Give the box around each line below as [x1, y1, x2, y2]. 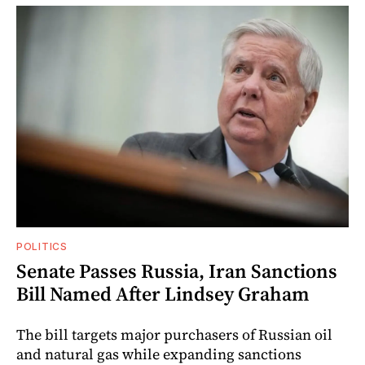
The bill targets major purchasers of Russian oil [16, 323, 332, 345]
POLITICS [16, 240, 68, 253]
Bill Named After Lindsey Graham [16, 279, 310, 307]
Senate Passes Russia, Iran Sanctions [16, 257, 337, 284]
